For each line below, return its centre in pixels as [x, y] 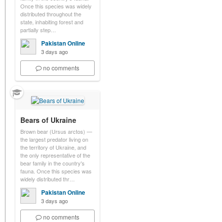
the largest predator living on [54, 139]
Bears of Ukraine [48, 120]
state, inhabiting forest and [52, 22]
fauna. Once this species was [56, 171]
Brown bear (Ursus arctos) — [56, 131]
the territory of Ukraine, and [53, 147]
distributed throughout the [51, 14]
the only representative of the [55, 155]
